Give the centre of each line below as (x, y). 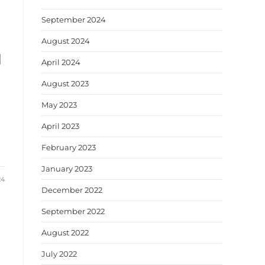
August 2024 (66, 41)
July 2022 (59, 254)
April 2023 (60, 126)
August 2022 (65, 232)
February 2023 (69, 147)
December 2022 (72, 190)
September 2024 (74, 20)
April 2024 (61, 62)
